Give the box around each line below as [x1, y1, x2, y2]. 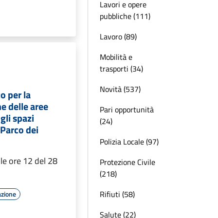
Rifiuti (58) [100, 188, 135, 200]
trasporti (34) [100, 63, 143, 74]
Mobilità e [100, 51, 132, 63]
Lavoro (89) [100, 31, 137, 42]
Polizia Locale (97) [100, 136, 159, 147]
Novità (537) [100, 83, 141, 95]
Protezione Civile [100, 156, 155, 168]
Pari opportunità [100, 104, 154, 115]
